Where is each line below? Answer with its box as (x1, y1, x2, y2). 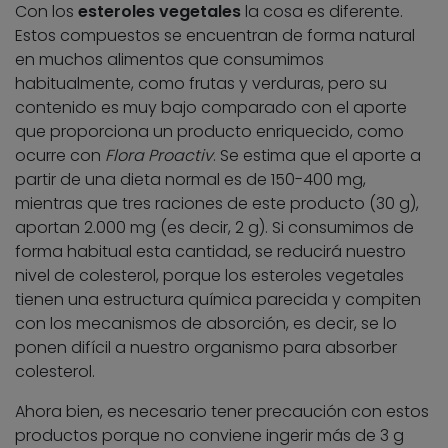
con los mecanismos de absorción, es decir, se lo (15, 312, 397, 336)
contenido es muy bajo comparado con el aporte (15, 96, 407, 120)
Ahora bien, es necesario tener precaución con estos (15, 400, 429, 424)
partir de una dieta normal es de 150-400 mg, (15, 168, 366, 192)
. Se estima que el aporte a (213, 144, 421, 168)
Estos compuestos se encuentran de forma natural (15, 24, 415, 48)
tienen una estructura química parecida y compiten (15, 288, 421, 312)
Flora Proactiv (105, 144, 213, 168)
